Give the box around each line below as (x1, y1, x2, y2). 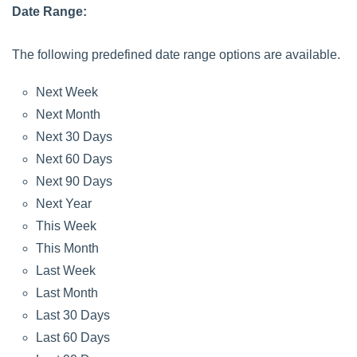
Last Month (36, 285, 98, 300)
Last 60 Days (36, 330, 110, 344)
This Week (36, 218, 96, 233)
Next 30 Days (36, 129, 112, 143)
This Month (36, 241, 99, 255)
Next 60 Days (36, 151, 112, 166)
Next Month (36, 107, 100, 121)
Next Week (36, 84, 98, 99)
